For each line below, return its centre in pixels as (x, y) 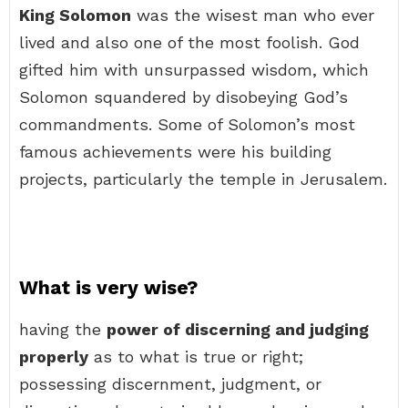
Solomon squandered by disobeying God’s (184, 97)
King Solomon (75, 15)
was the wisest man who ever (253, 15)
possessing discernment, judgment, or (170, 384)
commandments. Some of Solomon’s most (187, 124)
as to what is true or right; (196, 357)
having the (63, 329)
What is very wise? (108, 287)
